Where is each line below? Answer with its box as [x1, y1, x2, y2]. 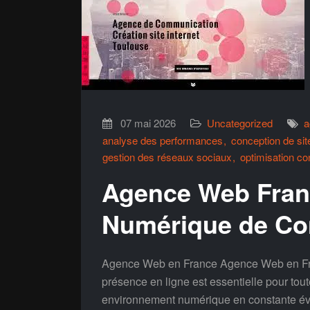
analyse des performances [102, 133, 223, 147]
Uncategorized [207, 116, 273, 130]
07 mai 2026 [120, 116, 176, 130]
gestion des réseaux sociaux [102, 149, 232, 164]
